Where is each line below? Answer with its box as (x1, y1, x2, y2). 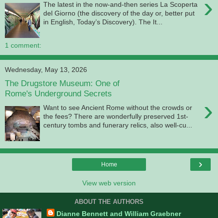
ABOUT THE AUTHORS (74, 198, 144, 206)
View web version (82, 179, 136, 187)
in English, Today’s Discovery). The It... (43, 18, 163, 26)
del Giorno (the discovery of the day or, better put (43, 9, 195, 18)
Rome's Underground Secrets (5, 89, 112, 99)
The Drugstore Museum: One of (5, 78, 120, 89)
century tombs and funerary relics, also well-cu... (43, 121, 193, 129)
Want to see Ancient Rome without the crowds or (43, 104, 193, 112)
